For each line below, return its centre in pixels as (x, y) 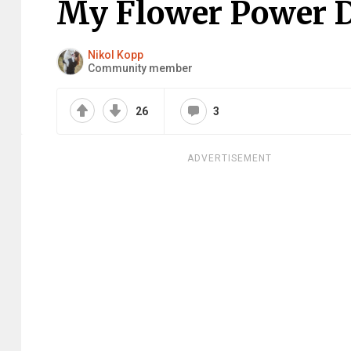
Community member (140, 68)
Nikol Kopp (116, 54)
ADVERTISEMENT (230, 158)
